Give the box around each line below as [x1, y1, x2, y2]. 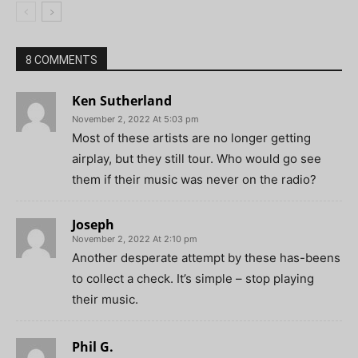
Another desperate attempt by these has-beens [72, 250, 340, 266]
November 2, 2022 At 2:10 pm [72, 233, 197, 245]
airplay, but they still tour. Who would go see [72, 151, 321, 167]
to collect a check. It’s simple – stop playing [72, 271, 314, 287]
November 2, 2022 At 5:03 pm [72, 113, 199, 125]
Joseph [72, 216, 114, 234]
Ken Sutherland [72, 92, 172, 110]
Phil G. [72, 338, 113, 356]
